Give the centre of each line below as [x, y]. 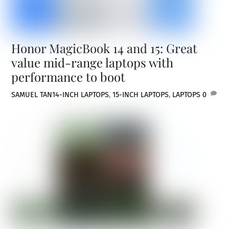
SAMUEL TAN [32, 95]
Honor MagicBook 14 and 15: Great [105, 48]
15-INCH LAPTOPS [141, 95]
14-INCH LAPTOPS [81, 95]
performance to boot [68, 77]
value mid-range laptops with [93, 62]
